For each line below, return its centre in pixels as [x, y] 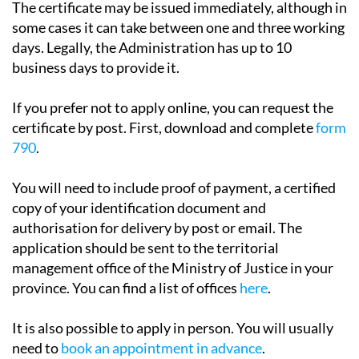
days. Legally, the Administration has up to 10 [152, 19]
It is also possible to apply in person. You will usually [173, 299]
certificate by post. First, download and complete [164, 99]
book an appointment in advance [161, 319]
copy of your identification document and [139, 179]
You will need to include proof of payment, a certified [174, 159]
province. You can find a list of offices [126, 259]
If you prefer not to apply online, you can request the [173, 79]
